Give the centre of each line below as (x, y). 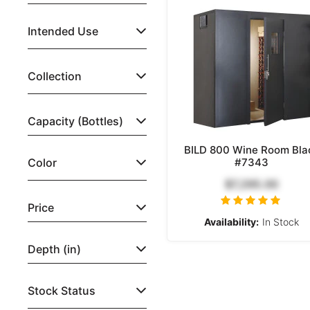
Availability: (232, 222)
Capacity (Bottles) (75, 121)
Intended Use (63, 31)
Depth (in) (54, 249)
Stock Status (62, 291)
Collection (55, 76)
